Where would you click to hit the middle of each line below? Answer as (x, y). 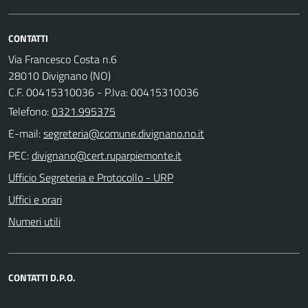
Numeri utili (34, 221)
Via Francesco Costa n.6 (63, 59)
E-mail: (24, 133)
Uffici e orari (35, 199)
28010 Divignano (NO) (59, 75)
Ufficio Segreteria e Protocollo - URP (91, 177)
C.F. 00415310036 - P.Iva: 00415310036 (103, 92)
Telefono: (30, 111)
